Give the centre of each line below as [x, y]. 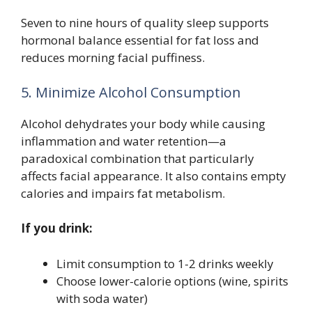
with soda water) [102, 298]
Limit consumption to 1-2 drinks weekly [165, 263]
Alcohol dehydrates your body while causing [143, 123]
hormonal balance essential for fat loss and [140, 40]
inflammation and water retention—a [124, 141]
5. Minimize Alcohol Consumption [131, 92]
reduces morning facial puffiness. [113, 58]
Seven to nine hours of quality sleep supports [145, 23]
